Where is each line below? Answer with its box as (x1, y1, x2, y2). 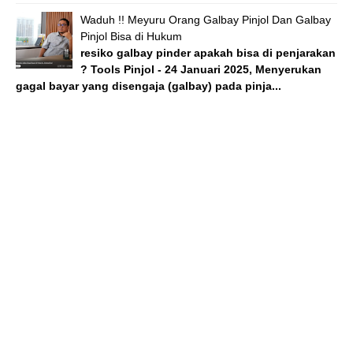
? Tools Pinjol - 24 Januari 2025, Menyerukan (80, 62, 321, 76)
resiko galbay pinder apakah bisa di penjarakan (80, 46, 336, 59)
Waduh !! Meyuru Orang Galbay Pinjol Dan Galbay (80, 13, 331, 26)
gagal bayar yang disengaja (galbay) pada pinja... (16, 79, 281, 92)
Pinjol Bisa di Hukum (80, 29, 182, 43)
